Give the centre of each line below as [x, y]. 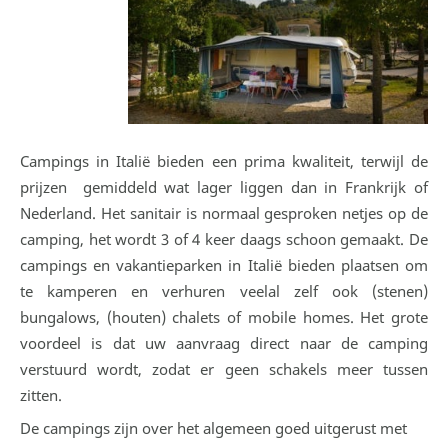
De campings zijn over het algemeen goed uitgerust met [213, 428]
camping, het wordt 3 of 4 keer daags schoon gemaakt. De [224, 239]
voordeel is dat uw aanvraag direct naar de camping [224, 343]
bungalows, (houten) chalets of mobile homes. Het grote [224, 317]
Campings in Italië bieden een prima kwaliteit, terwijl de [224, 161]
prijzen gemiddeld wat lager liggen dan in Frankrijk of [224, 187]
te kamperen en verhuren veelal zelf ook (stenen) [224, 291]
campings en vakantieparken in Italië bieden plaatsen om [224, 265]
